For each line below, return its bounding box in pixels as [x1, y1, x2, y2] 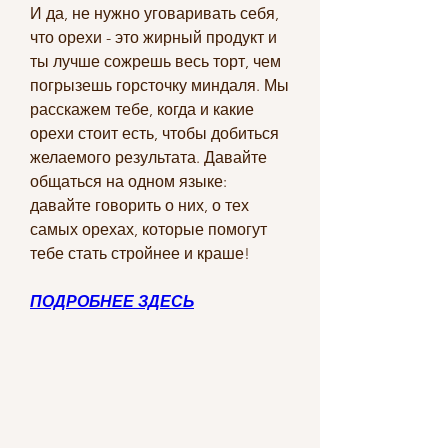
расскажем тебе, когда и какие [30, 99, 254, 119]
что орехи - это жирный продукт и [30, 27, 277, 47]
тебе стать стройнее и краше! [30, 243, 250, 263]
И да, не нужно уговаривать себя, [30, 3, 279, 23]
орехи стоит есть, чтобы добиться [30, 123, 279, 143]
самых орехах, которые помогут [30, 219, 267, 239]
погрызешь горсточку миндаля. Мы [30, 75, 289, 95]
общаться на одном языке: [30, 171, 227, 191]
